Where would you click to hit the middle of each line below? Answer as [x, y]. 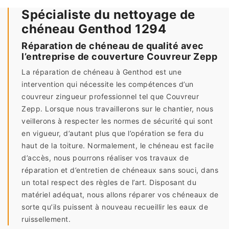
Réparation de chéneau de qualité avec [113, 46]
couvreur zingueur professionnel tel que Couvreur [110, 96]
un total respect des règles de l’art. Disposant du [109, 182]
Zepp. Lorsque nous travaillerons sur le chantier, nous [117, 109]
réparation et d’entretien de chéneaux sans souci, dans [120, 170]
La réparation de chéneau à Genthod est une [101, 72]
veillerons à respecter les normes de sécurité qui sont [117, 121]
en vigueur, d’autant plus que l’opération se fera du [112, 133]
